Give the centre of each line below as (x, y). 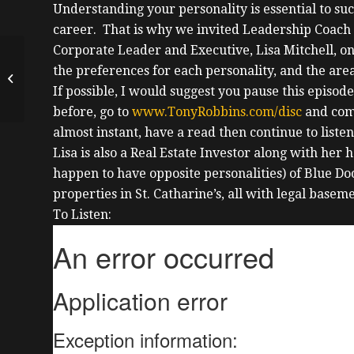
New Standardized (73, 55)
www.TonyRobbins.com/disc (217, 111)
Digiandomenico (68, 105)
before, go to (92, 111)
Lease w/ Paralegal (73, 72)
